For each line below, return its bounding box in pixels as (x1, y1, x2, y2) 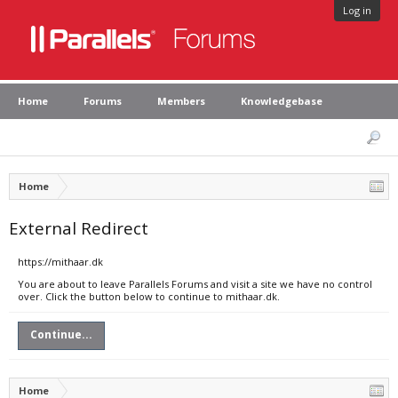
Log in (343, 4, 371, 17)
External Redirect (9, 217, 148, 239)
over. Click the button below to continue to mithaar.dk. (18, 290, 280, 303)
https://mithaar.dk (18, 255, 103, 268)
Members (157, 94, 205, 107)
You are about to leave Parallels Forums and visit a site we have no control (18, 277, 372, 291)
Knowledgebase (241, 94, 322, 107)
